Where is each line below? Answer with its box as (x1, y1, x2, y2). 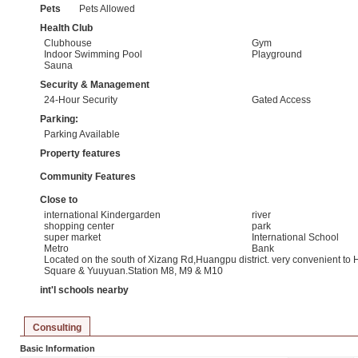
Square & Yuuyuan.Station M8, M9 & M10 (44, 265, 223, 276)
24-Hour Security (44, 93, 117, 105)
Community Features (40, 170, 136, 182)
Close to (40, 193, 78, 205)
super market (44, 231, 101, 243)
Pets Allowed (79, 2, 135, 14)
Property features (40, 147, 121, 159)
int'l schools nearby (40, 284, 129, 296)
